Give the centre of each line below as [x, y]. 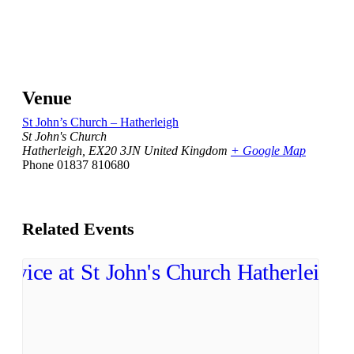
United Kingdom [186, 151]
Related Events [78, 228]
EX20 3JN [115, 151]
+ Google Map [268, 151]
